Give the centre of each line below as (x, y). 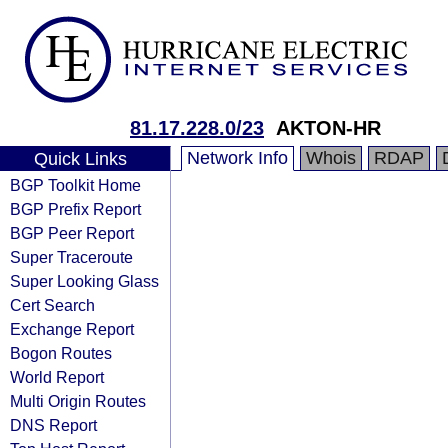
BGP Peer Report (72, 233)
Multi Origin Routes (78, 401)
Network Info (237, 158)
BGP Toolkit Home (75, 185)
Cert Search (52, 305)
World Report (57, 377)
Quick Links (80, 159)
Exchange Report (72, 329)
